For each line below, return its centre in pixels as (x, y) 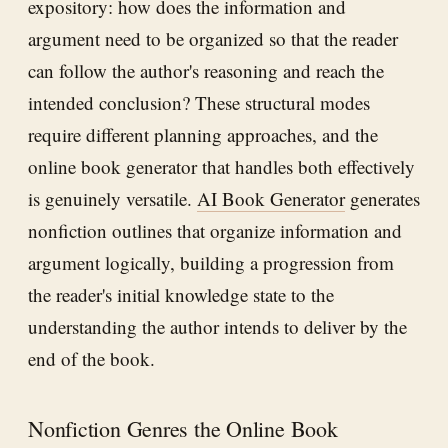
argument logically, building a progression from (211, 262)
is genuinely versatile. (112, 198)
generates (382, 198)
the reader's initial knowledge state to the (181, 294)
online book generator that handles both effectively (221, 166)
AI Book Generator (271, 198)
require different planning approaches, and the (203, 134)
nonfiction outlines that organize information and (215, 230)
